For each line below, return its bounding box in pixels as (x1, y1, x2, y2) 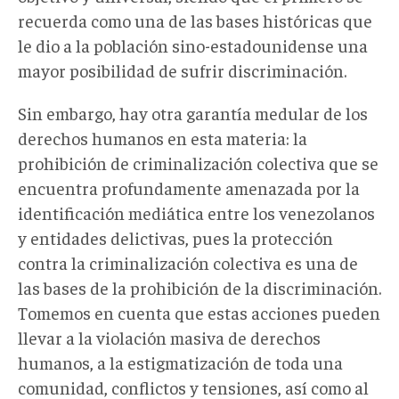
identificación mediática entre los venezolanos (18, 200, 375, 224)
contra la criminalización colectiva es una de (18, 250, 358, 273)
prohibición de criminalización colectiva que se (18, 151, 379, 174)
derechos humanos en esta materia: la (18, 126, 307, 149)
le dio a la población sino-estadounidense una (18, 33, 368, 56)
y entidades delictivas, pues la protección (18, 225, 333, 248)
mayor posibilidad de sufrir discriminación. (18, 58, 346, 81)
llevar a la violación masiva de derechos (18, 325, 321, 348)
